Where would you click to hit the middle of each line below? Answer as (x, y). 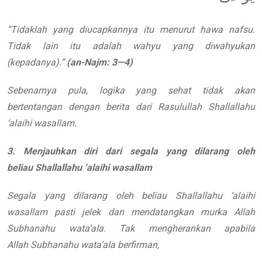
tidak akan (229, 91)
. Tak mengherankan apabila (179, 229)
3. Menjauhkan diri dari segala (82, 151)
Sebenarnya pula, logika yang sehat (99, 91)
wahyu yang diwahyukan (194, 46)
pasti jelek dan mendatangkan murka (141, 212)
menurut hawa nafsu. (207, 30)
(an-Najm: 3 (92, 63)
